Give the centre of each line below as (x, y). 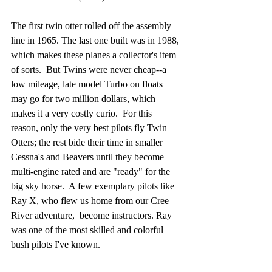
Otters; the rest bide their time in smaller (88, 142)
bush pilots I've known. (57, 244)
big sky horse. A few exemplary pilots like (94, 186)
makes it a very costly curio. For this (83, 113)
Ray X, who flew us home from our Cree (91, 201)
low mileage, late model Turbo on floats (88, 84)
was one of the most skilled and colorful (88, 230)
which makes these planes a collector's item (95, 55)
